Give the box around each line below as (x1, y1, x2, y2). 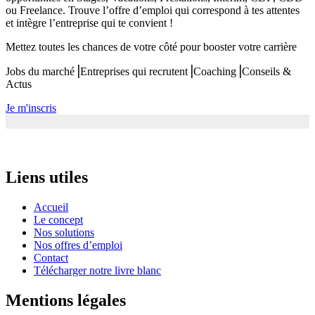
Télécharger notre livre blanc (34, 264, 161, 276)
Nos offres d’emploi (34, 238, 122, 251)
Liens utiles (6, 167, 88, 186)
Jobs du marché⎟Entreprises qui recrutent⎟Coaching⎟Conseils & (6, 65, 291, 78)
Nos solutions (34, 226, 94, 238)
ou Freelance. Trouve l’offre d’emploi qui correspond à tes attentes (6, 4, 300, 17)
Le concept (34, 213, 83, 226)
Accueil (34, 200, 68, 213)
